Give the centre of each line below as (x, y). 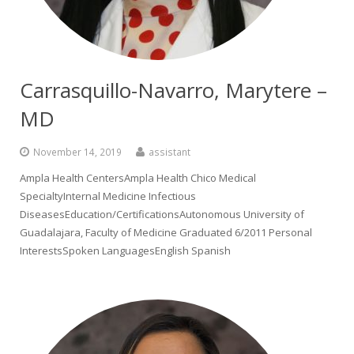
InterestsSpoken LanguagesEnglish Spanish (125, 250)
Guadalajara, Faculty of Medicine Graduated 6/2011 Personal (166, 232)
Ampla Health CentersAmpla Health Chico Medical (138, 178)
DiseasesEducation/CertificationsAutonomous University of (162, 214)
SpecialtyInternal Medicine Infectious (108, 196)
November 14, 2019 (77, 152)
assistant (169, 152)
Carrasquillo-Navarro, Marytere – (173, 90)
